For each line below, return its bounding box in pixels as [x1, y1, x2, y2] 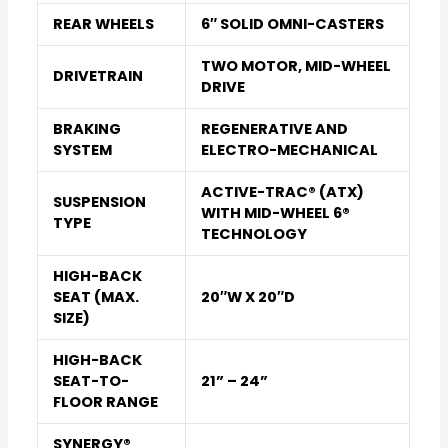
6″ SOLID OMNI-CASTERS [200, 14, 384, 35]
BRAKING [52, 119, 121, 140]
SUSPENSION [52, 192, 146, 213]
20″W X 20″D [200, 287, 295, 308]
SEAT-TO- [52, 371, 129, 392]
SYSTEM [52, 140, 112, 161]
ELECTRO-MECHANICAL [200, 140, 378, 161]
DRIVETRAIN [52, 66, 143, 87]
